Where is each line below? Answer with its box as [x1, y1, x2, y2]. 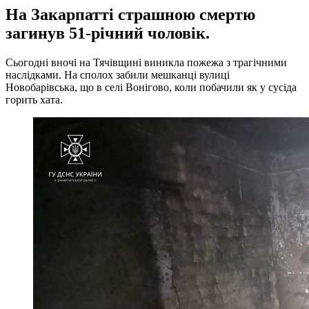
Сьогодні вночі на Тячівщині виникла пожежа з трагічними [6, 56, 287, 68]
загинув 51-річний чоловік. [6, 23, 210, 42]
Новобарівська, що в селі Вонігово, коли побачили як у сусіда [6, 81, 297, 93]
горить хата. [6, 93, 63, 106]
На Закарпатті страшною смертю [6, 5, 255, 23]
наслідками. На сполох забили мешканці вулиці [6, 68, 230, 81]
